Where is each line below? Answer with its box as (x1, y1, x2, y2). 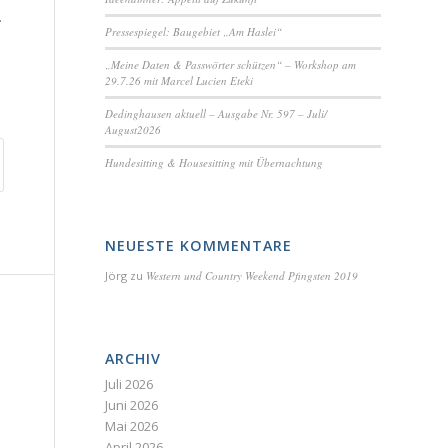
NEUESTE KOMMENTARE (105, 236, 293, 255)
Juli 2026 (105, 375, 154, 393)
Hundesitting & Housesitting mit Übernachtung (105, 155, 324, 170)
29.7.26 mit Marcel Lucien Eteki (105, 73, 254, 88)
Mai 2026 (105, 417, 159, 435)
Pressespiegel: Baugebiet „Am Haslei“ (105, 24, 283, 39)
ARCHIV (105, 349, 162, 368)
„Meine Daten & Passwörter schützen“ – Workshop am (105, 57, 357, 72)
